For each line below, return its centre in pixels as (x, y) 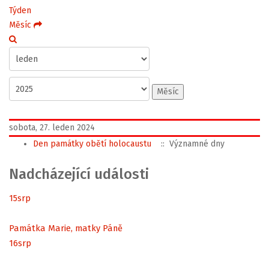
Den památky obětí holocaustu (92, 144)
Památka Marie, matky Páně (66, 228)
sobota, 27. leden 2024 (52, 128)
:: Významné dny (190, 144)
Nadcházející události (79, 174)
